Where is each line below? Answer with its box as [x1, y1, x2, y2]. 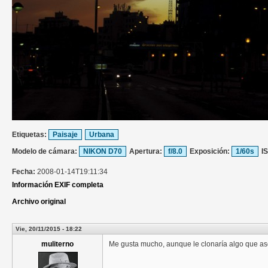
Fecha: [12, 167, 37, 176]
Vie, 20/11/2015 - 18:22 [16, 226, 82, 233]
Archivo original [12, 197, 66, 206]
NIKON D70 [83, 147, 122, 156]
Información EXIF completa [12, 181, 103, 190]
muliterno [41, 240, 74, 249]
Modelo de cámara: [12, 147, 79, 156]
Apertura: [129, 147, 164, 156]
